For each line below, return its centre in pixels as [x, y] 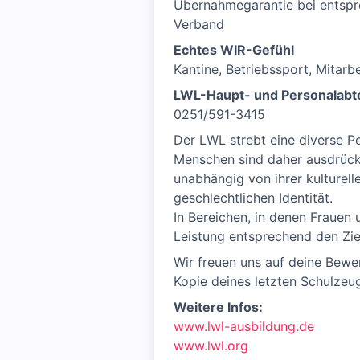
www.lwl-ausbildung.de [244, 326]
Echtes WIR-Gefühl [234, 50]
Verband [199, 24]
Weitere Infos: [218, 307]
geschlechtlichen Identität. [253, 198]
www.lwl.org [211, 346]
